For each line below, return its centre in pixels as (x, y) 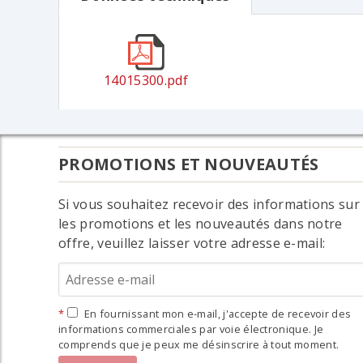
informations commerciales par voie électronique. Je (191, 329)
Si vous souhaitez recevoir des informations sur (209, 204)
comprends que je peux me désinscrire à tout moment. (199, 344)
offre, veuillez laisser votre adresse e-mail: (192, 243)
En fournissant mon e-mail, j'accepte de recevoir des (216, 313)
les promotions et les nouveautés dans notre (201, 223)
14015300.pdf (146, 80)
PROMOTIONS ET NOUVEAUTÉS (189, 164)
